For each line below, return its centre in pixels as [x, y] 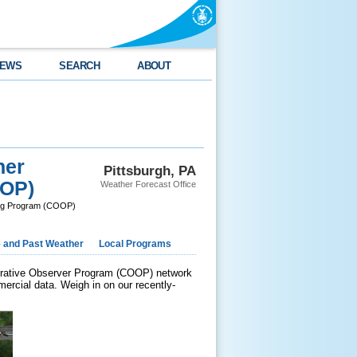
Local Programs [135, 244]
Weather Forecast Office [148, 184]
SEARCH [80, 66]
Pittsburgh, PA [150, 171]
